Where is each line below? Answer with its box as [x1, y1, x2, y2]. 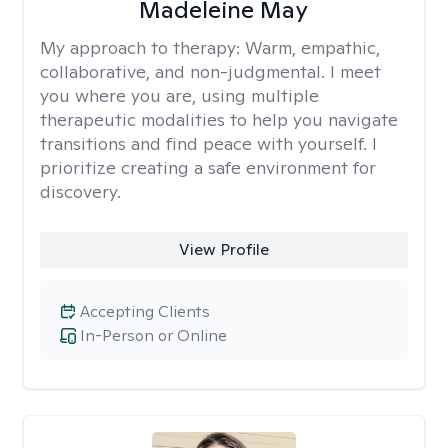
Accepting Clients [80, 301, 210, 322]
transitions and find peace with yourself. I [40, 132, 377, 155]
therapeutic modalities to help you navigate [40, 108, 398, 131]
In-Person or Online [80, 325, 227, 346]
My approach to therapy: [40, 36, 245, 59]
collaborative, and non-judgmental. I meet [40, 60, 381, 83]
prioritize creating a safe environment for [40, 156, 376, 179]
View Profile [178, 239, 269, 260]
